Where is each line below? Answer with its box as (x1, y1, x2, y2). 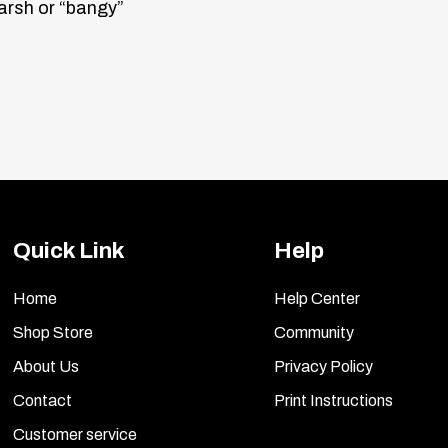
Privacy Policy (274, 357, 373, 375)
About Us (13, 357, 80, 375)
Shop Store (13, 323, 94, 341)
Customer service (13, 425, 138, 443)
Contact (13, 391, 73, 409)
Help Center (274, 289, 360, 307)
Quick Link (13, 237, 126, 263)
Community (274, 323, 354, 341)
